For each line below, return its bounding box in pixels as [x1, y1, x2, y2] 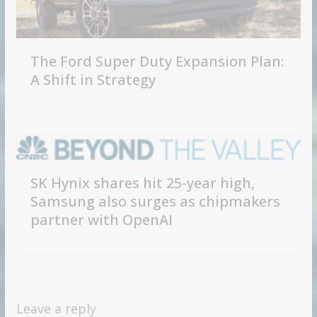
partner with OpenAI [30, 209, 173, 229]
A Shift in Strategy [30, 69, 156, 89]
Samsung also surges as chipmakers [30, 191, 280, 211]
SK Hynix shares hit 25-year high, [30, 173, 255, 192]
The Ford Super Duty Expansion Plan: [30, 51, 284, 71]
